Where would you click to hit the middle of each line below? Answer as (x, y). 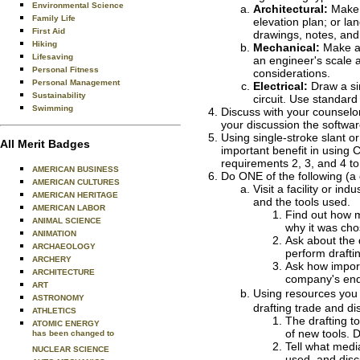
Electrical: (280, 86)
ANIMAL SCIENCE (67, 221)
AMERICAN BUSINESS (76, 169)
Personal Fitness (65, 70)
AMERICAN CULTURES (76, 182)
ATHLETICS (54, 311)
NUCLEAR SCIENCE (71, 349)
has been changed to (73, 335)
